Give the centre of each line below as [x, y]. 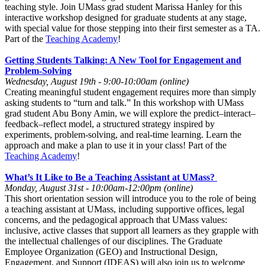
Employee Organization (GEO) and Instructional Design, [111, 251]
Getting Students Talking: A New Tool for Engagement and [123, 60]
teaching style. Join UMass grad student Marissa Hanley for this [123, 7]
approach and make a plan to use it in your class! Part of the [116, 145]
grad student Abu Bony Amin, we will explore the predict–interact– [130, 113]
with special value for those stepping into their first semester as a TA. [132, 28]
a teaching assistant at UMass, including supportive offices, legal [125, 209]
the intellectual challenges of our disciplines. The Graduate [114, 241]
